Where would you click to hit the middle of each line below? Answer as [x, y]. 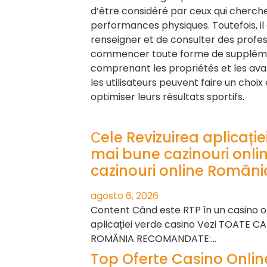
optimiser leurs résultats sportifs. [167, 97]
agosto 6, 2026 [125, 196]
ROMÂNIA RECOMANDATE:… [153, 239]
